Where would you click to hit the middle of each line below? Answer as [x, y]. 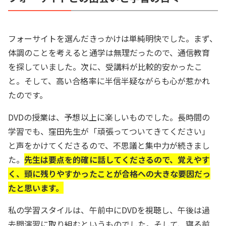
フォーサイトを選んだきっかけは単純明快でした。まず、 [113, 38]
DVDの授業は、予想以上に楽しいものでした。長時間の [109, 117]
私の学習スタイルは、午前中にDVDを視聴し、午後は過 [109, 210]
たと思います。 [36, 188]
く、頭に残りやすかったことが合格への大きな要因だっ [109, 174]
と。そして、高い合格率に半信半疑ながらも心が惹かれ [109, 81]
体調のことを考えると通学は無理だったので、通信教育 [109, 52]
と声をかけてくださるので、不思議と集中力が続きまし [109, 145]
